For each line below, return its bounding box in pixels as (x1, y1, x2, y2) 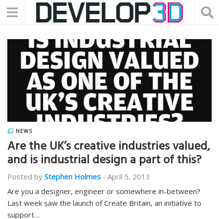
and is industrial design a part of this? (7, 150, 201, 173)
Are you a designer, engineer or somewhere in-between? (7, 186, 200, 196)
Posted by (7, 172, 43, 181)
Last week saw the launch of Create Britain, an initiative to (7, 198, 201, 208)
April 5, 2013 (108, 172, 150, 181)
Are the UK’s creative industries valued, (7, 136, 210, 159)
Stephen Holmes (44, 172, 101, 181)
